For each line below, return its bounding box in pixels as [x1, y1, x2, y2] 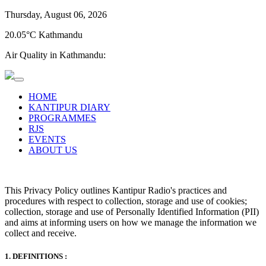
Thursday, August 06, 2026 [5, 9, 107, 20]
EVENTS [28, 134, 66, 144]
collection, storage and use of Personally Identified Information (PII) [5, 207, 259, 217]
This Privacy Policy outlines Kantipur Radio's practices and [5, 185, 227, 195]
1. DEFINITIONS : [5, 252, 67, 261]
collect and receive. [5, 228, 77, 238]
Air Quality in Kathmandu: [5, 50, 106, 60]
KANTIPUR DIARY [28, 102, 110, 112]
